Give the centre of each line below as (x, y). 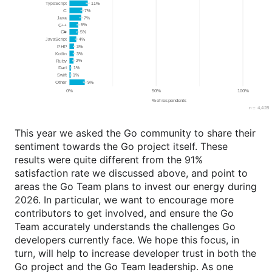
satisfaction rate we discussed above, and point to (131, 173)
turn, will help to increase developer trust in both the (135, 253)
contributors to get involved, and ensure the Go (124, 213)
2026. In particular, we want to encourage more (124, 200)
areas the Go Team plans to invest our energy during (136, 187)
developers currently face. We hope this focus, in (127, 240)
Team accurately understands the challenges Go (125, 227)
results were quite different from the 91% (109, 160)
